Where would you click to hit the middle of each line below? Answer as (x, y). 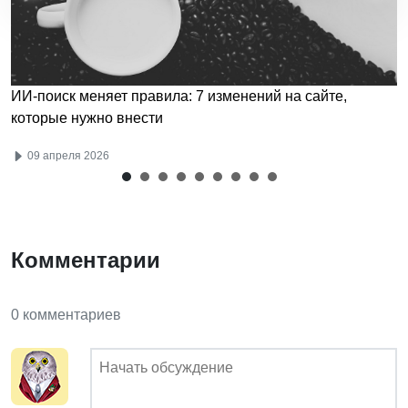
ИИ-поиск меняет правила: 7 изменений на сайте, (179, 97)
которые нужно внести (87, 118)
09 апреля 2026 (67, 156)
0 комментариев (66, 315)
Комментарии (86, 260)
